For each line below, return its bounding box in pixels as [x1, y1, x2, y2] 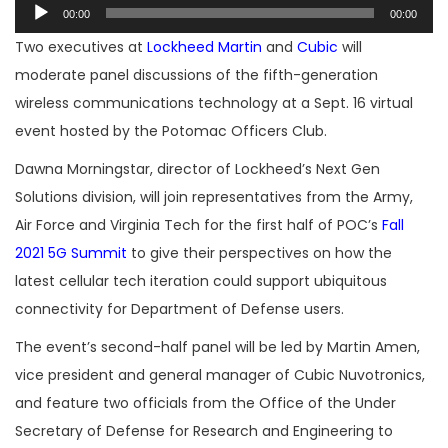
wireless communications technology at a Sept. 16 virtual [15, 93, 413, 114]
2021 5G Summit [15, 243, 127, 264]
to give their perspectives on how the [127, 243, 392, 264]
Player [14, 24, 56, 45]
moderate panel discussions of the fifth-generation [15, 65, 378, 86]
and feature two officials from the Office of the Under [15, 393, 396, 414]
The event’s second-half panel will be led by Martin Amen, [15, 337, 420, 358]
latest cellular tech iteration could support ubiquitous [15, 271, 387, 292]
